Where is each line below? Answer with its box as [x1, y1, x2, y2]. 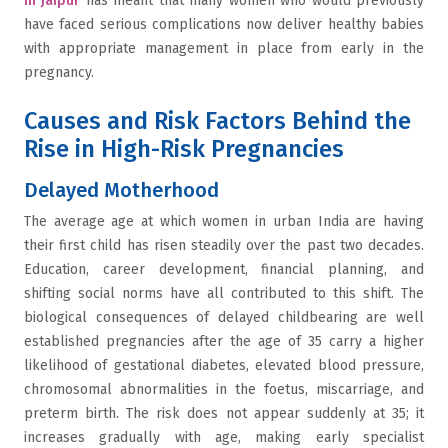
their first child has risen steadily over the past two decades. [24, 237, 424, 254]
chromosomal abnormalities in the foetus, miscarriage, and [24, 381, 424, 398]
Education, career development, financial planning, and [24, 261, 424, 278]
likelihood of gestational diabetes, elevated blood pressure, [24, 357, 424, 374]
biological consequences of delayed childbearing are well [24, 309, 424, 326]
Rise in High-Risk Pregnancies [24, 135, 350, 163]
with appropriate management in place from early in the [24, 40, 424, 57]
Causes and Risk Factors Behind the [24, 107, 411, 135]
